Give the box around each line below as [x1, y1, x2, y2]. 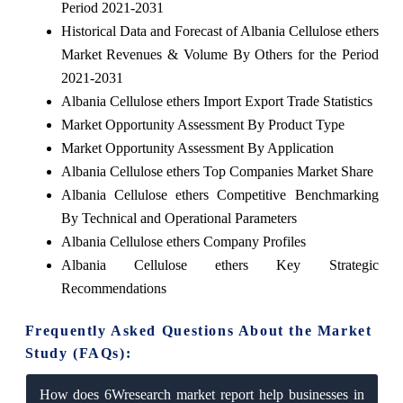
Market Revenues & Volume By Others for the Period [60, 46, 379, 62]
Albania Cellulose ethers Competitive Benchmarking [60, 186, 379, 202]
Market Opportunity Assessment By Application [60, 139, 334, 156]
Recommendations [60, 280, 166, 296]
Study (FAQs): [24, 345, 132, 361]
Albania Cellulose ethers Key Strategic [60, 256, 379, 273]
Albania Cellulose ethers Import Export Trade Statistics [60, 93, 372, 109]
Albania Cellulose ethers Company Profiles [60, 233, 306, 249]
